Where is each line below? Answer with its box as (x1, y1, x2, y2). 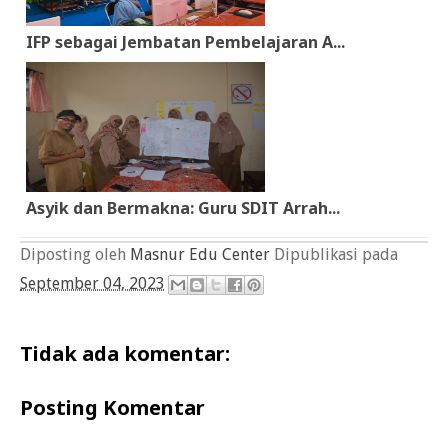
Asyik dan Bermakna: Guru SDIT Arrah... (26, 196, 340, 219)
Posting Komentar (20, 393, 205, 421)
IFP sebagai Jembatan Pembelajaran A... (26, 30, 345, 53)
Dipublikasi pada (274, 244, 398, 264)
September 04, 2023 (20, 273, 165, 293)
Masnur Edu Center (130, 244, 270, 264)
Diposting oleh (20, 244, 130, 264)
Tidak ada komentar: (20, 339, 230, 367)
